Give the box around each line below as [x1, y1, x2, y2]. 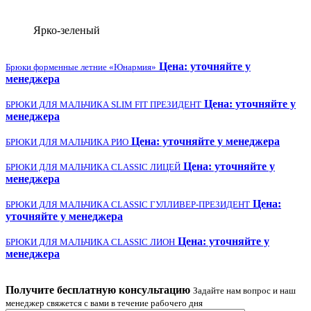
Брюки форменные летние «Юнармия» [6, 61, 156, 72]
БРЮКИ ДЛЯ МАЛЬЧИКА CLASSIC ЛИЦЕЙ [6, 161, 180, 172]
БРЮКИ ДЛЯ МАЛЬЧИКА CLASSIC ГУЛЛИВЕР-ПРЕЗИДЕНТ [6, 199, 250, 210]
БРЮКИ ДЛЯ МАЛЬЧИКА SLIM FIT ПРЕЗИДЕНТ [6, 99, 201, 110]
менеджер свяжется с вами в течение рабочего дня [6, 297, 203, 308]
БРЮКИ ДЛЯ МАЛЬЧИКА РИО [6, 136, 128, 147]
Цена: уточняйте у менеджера [131, 135, 280, 147]
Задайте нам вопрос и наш [193, 285, 296, 296]
